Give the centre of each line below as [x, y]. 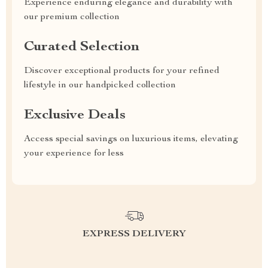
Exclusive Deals [75, 115]
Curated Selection [82, 47]
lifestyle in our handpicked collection [100, 86]
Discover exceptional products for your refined [122, 71]
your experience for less [74, 154]
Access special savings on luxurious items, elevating [131, 139]
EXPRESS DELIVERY [134, 234]
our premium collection [72, 17]
